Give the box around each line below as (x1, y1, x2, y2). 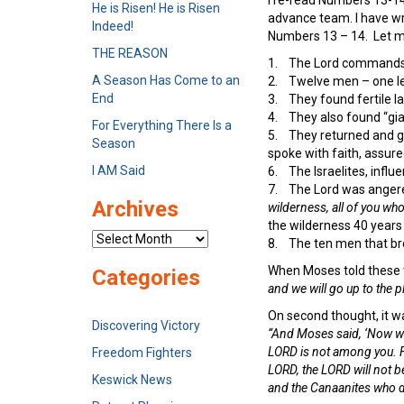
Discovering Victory (92, 318, 200, 333)
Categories (92, 265, 200, 290)
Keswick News (92, 372, 172, 387)
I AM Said (92, 163, 145, 178)
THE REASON (92, 46, 168, 60)
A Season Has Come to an (92, 73, 240, 87)
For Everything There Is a (92, 118, 232, 133)
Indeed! (92, 19, 133, 33)
